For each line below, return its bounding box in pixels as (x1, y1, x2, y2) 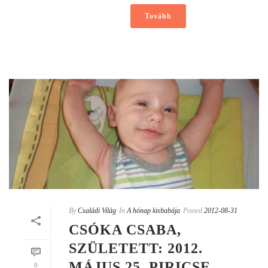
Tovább (144, 11, 172, 20)
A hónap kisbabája (127, 206, 180, 215)
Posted (183, 206, 202, 215)
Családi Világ (78, 206, 116, 215)
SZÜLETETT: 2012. (69, 240, 203, 257)
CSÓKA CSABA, (69, 222, 181, 238)
